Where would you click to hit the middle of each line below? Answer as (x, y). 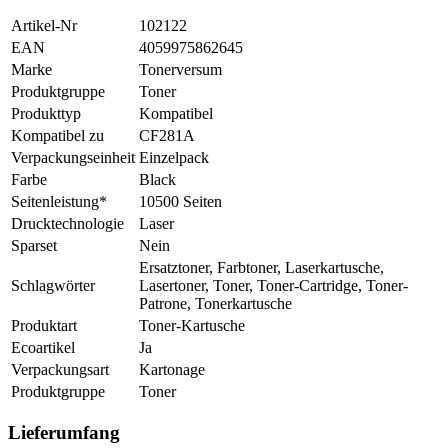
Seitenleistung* (59, 201)
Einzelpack (174, 157)
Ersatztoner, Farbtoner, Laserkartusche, (261, 267)
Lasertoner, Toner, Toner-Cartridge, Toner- (273, 285)
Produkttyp (46, 113)
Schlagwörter (53, 285)
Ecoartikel (43, 347)
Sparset (34, 245)
